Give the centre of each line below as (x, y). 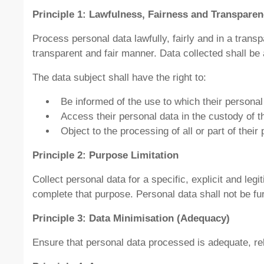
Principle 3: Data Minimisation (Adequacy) (131, 219)
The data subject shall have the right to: (119, 78)
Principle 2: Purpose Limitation (105, 156)
